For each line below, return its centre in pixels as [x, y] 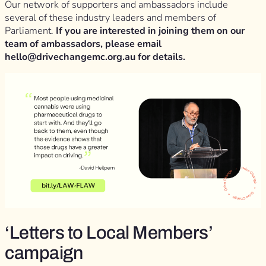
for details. [161, 57]
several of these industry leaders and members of [110, 18]
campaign [44, 253]
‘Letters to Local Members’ [109, 233]
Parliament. [30, 31]
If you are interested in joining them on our [150, 31]
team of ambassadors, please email [83, 44]
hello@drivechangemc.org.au [70, 57]
